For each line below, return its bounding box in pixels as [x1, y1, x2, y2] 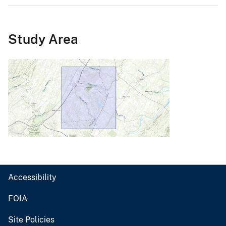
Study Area [8, 31, 78, 47]
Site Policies [8, 215, 54, 225]
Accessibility [8, 173, 56, 183]
